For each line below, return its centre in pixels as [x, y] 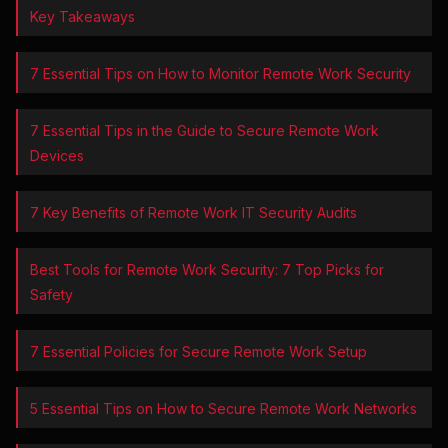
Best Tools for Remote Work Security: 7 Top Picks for [207, 270]
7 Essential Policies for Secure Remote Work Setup [198, 352]
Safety [51, 295]
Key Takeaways [82, 17]
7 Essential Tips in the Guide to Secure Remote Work [204, 131]
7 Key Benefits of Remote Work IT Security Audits [193, 213]
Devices [57, 156]
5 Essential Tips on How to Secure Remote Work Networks [223, 409]
